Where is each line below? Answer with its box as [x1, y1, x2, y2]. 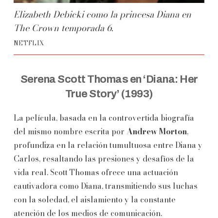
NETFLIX [14, 38, 44, 48]
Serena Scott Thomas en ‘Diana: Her [20, 73, 198, 85]
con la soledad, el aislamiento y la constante [14, 193, 176, 205]
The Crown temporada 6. [14, 21, 113, 35]
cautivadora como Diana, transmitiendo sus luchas [14, 180, 198, 192]
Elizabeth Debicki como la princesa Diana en [14, 7, 191, 21]
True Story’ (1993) [65, 88, 153, 100]
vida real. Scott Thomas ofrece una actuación [14, 166, 178, 178]
